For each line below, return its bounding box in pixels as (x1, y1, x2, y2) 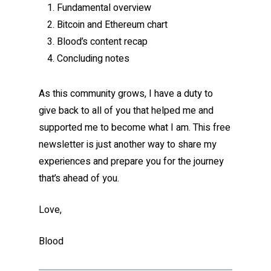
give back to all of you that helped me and (39, 103, 214, 119)
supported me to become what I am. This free (39, 120, 230, 135)
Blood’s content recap (57, 34, 148, 50)
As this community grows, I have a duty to (39, 87, 213, 102)
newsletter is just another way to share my (39, 137, 217, 152)
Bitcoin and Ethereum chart (57, 18, 168, 33)
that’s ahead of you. (39, 171, 119, 186)
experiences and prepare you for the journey (39, 154, 224, 169)
